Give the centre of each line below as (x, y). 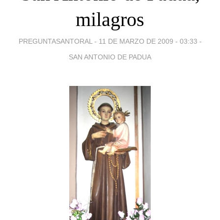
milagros (110, 19)
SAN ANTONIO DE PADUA (110, 57)
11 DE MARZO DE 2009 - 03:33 (148, 41)
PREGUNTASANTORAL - (58, 41)
